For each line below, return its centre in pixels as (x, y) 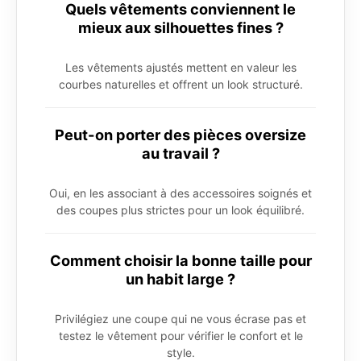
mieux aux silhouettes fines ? (180, 28)
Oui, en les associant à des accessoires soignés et (180, 193)
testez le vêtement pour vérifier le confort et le (180, 336)
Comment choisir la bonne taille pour (180, 261)
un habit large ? (180, 279)
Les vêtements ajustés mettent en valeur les (180, 68)
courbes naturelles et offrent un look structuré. (180, 85)
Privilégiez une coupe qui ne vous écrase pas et (180, 319)
